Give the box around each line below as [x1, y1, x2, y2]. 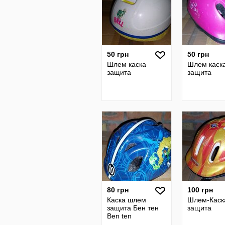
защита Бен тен [107, 204, 159, 212]
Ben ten [107, 212, 132, 220]
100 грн [187, 186, 213, 194]
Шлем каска [107, 60, 146, 68]
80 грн [107, 186, 129, 194]
